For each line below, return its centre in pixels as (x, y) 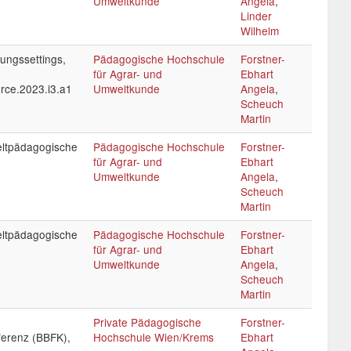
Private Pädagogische (147, 322)
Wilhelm (260, 31)
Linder (256, 16)
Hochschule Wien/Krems (154, 337)
